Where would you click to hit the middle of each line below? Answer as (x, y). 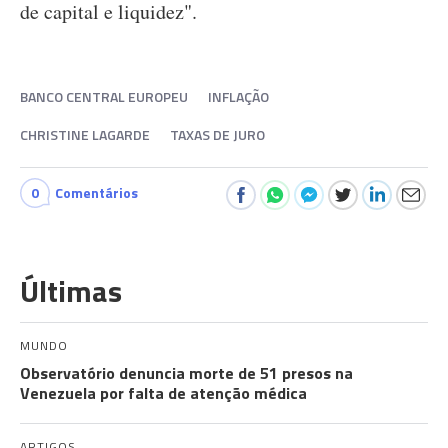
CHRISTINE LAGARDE (85, 134)
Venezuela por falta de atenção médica (163, 393)
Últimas (71, 291)
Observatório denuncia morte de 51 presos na (186, 373)
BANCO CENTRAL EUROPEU (104, 96)
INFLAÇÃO (238, 96)
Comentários (96, 192)
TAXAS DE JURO (217, 134)
